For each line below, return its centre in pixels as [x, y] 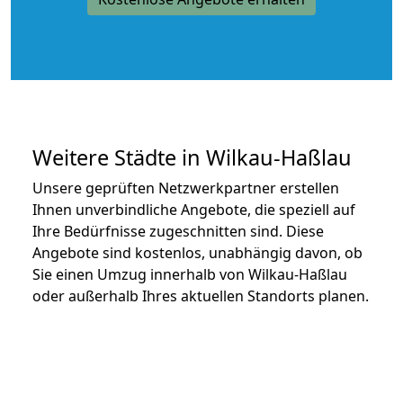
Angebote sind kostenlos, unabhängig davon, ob [197, 252]
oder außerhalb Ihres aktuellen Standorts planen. [201, 296]
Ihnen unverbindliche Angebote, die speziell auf [194, 209]
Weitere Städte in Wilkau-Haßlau [192, 157]
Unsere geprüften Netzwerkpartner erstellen [186, 188]
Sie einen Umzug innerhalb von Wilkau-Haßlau [190, 274]
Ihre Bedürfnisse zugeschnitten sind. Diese [178, 231]
